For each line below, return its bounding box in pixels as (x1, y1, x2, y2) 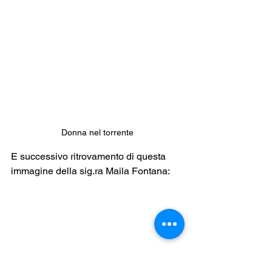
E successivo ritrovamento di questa (11, 150, 168, 162)
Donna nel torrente (61, 127, 134, 137)
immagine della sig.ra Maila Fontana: (11, 165, 170, 177)
